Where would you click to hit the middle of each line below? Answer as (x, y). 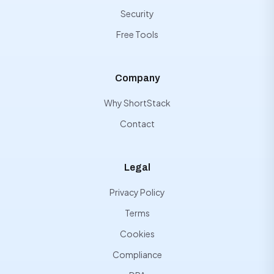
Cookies (137, 234)
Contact (137, 124)
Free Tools (137, 34)
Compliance (137, 254)
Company (137, 78)
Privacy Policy (137, 192)
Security (137, 13)
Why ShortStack (137, 103)
